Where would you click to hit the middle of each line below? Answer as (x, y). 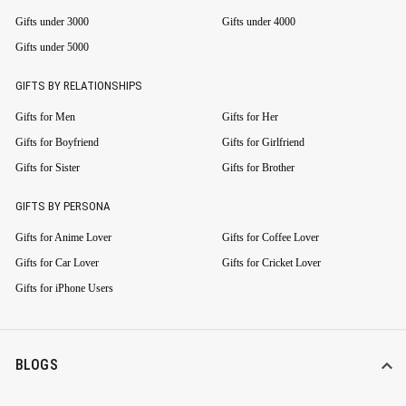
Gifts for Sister (48, 168)
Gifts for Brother (258, 168)
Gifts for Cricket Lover (271, 263)
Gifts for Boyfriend (57, 143)
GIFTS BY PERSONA (63, 207)
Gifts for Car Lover (57, 263)
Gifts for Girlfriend (263, 143)
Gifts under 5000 (52, 48)
